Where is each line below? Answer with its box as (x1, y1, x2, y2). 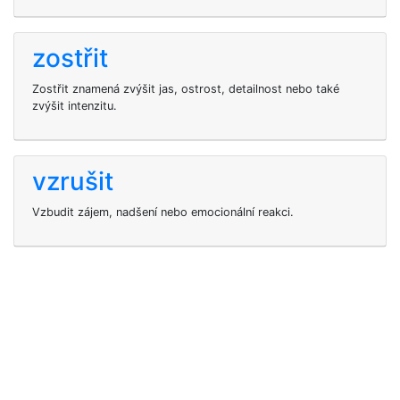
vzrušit (32, 166, 113, 196)
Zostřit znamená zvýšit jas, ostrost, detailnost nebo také (32, 82, 339, 96)
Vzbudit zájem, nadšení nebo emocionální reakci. (32, 205, 294, 219)
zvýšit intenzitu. (32, 99, 117, 112)
